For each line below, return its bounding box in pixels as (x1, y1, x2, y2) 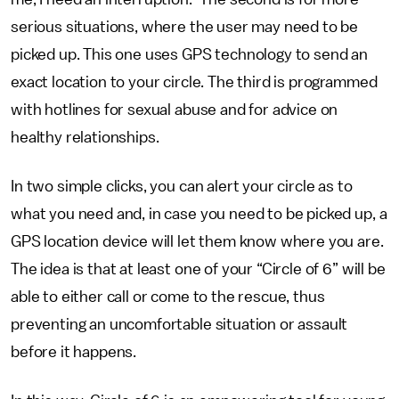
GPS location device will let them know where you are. (11, 233, 384, 249)
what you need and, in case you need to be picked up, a (11, 206, 387, 222)
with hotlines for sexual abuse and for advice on (11, 102, 338, 118)
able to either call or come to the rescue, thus (11, 289, 325, 305)
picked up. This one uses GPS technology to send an (11, 46, 368, 62)
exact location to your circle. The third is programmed (11, 74, 378, 90)
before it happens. (11, 344, 137, 360)
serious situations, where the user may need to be (11, 19, 359, 35)
